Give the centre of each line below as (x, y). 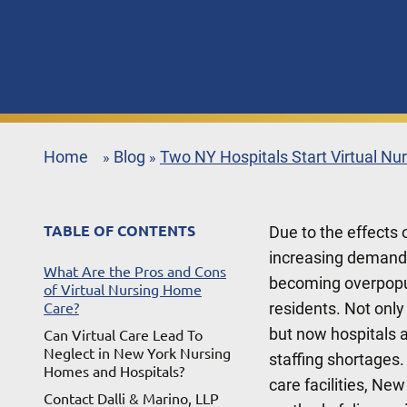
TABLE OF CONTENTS (119, 231)
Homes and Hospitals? (114, 372)
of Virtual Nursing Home (123, 290)
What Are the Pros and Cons (135, 272)
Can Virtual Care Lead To (123, 336)
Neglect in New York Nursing (137, 354)
